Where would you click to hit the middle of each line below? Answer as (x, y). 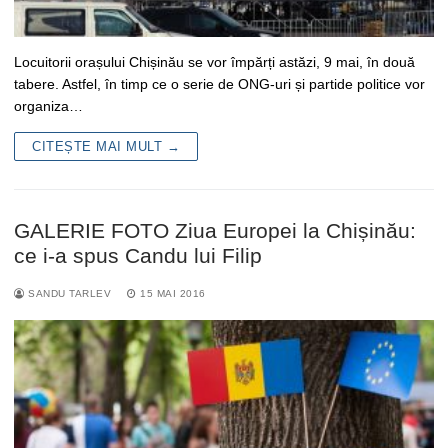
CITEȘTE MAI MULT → (106, 146)
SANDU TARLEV (67, 293)
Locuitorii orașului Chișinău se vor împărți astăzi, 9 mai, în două (214, 61)
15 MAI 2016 (173, 293)
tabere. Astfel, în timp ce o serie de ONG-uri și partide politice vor (219, 83)
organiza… (48, 105)
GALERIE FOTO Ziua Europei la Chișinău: (215, 230)
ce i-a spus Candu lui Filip (138, 255)
